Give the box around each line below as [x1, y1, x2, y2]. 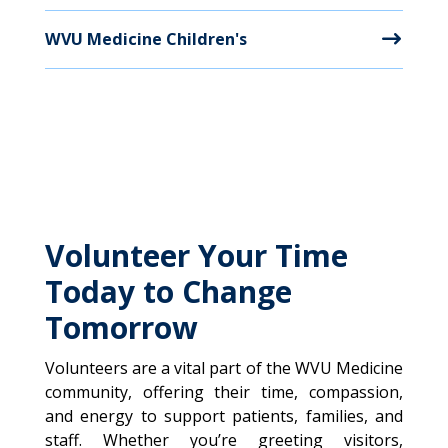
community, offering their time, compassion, [44, 381, 404, 403]
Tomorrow [44, 307, 198, 348]
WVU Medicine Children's [44, 28, 247, 50]
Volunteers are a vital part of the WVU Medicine [44, 357, 404, 379]
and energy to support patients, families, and [44, 405, 404, 427]
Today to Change [44, 271, 292, 312]
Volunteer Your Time [44, 235, 348, 276]
